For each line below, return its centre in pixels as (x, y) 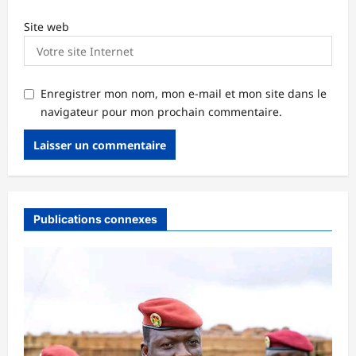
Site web (46, 27)
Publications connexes (95, 219)
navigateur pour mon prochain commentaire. (161, 112)
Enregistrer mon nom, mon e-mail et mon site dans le (184, 94)
